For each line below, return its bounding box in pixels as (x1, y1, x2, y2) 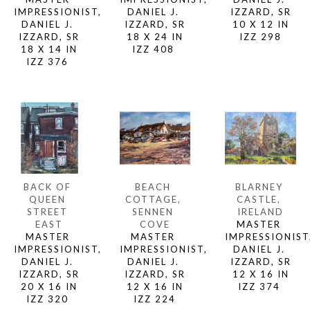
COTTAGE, (125, 194, 181, 205)
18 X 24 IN (126, 31, 183, 43)
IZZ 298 (239, 31, 282, 43)
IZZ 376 (26, 56, 73, 68)
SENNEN (132, 206, 174, 217)
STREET (27, 206, 69, 217)
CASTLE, (237, 193, 282, 205)
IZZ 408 (131, 44, 178, 55)
